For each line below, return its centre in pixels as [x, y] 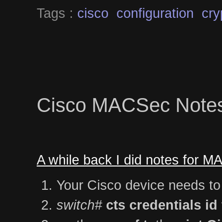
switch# [79, 205]
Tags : [57, 13]
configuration [155, 13]
